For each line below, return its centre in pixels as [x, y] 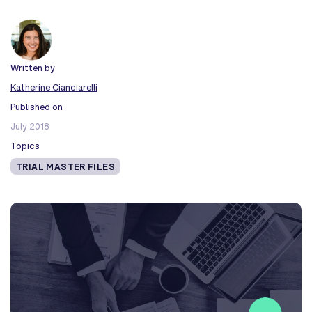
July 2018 [30, 126]
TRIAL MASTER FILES [66, 166]
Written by [33, 68]
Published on [37, 107]
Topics [25, 146]
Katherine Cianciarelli [54, 87]
